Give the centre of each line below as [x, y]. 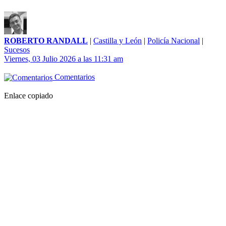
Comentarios [74, 77]
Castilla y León [118, 41]
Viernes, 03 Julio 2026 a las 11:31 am [64, 59]
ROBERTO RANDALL [46, 41]
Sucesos [17, 50]
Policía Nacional [174, 41]
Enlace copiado [29, 96]
